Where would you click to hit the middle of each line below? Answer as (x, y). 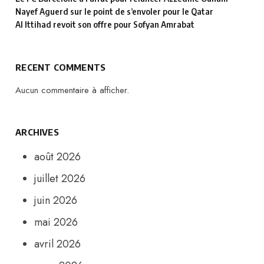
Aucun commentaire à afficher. (72, 90)
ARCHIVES (37, 132)
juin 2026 (56, 201)
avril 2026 (58, 244)
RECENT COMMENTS (61, 67)
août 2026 (58, 157)
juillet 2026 (60, 179)
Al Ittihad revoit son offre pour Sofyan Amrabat (105, 24)
